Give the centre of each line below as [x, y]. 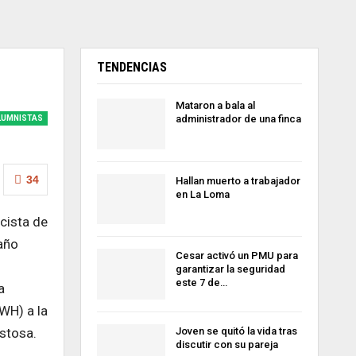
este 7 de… [201, 283]
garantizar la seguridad [230, 269]
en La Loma [202, 194]
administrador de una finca [238, 119]
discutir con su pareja [226, 344]
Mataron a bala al [215, 105]
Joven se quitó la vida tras [236, 331]
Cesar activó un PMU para [236, 256]
